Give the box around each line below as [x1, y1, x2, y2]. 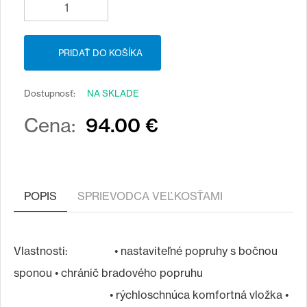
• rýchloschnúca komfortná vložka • [14, 288, 288, 302]
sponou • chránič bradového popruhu [14, 266, 203, 280]
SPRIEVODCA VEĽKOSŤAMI [77, 189, 223, 203]
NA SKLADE [87, 88, 139, 99]
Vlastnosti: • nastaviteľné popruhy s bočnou [14, 244, 278, 258]
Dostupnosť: [24, 88, 77, 99]
